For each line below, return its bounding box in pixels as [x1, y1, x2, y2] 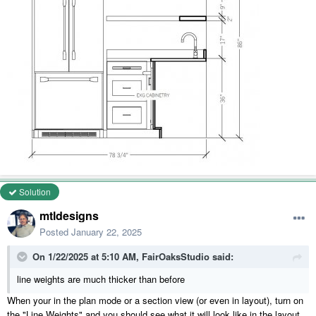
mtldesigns [39, 207, 99, 224]
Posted [39, 224, 71, 238]
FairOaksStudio [142, 249, 209, 263]
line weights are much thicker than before [17, 272, 185, 286]
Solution [17, 185, 51, 197]
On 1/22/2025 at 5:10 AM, [32, 249, 142, 263]
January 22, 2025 [71, 224, 142, 238]
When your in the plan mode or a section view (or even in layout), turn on [7, 293, 303, 307]
